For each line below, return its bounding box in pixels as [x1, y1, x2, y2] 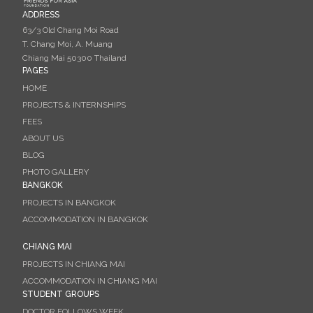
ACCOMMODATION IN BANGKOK [22, 214, 148, 224]
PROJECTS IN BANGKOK [22, 197, 116, 208]
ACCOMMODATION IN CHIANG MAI [22, 275, 157, 286]
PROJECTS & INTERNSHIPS [22, 99, 126, 110]
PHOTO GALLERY [22, 166, 89, 177]
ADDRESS [22, 9, 59, 20]
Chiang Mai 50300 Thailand [22, 52, 126, 63]
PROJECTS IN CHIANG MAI [22, 259, 125, 269]
